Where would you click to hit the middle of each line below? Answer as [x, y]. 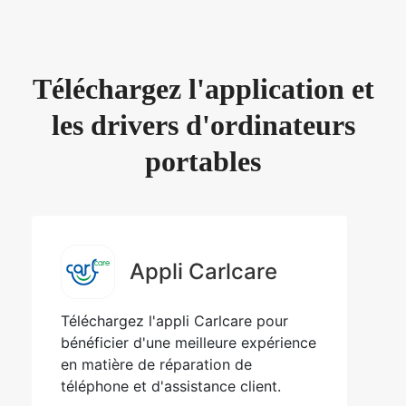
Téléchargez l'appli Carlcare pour [174, 321]
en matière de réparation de [156, 365]
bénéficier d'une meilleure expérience [188, 343]
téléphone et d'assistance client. [171, 387]
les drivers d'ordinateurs [203, 126]
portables [203, 162]
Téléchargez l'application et [203, 89]
